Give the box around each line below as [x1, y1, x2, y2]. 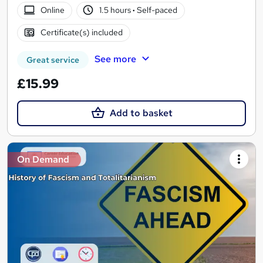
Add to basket [109, 106, 173, 119]
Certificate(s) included [40, 27, 123, 38]
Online [40, 5, 65, 16]
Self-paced [135, 5, 178, 16]
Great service [26, 54, 79, 65]
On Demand [17, 153, 69, 166]
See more [94, 52, 136, 65]
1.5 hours [99, 5, 133, 16]
